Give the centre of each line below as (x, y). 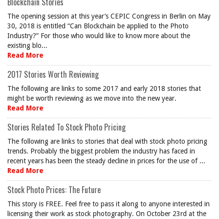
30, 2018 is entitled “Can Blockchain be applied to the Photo (98, 26)
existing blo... (27, 45)
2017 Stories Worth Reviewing (53, 74)
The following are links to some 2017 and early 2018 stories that (104, 88)
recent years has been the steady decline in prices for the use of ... (106, 161)
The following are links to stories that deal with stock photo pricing (107, 141)
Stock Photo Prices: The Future (54, 190)
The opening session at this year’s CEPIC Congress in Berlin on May (109, 16)
